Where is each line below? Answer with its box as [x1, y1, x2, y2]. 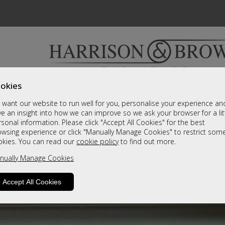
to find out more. [119, 137, 176, 147]
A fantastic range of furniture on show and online [19, 100, 206, 111]
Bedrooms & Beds [28, 84, 89, 94]
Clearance [124, 84, 156, 94]
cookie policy [76, 137, 119, 147]
